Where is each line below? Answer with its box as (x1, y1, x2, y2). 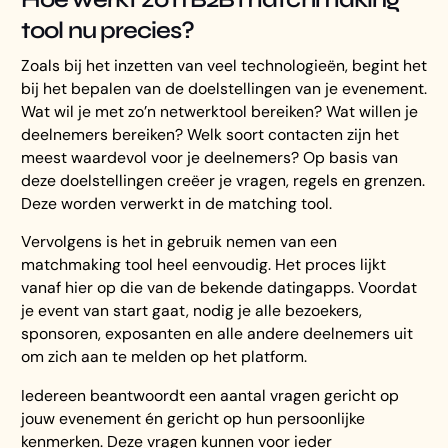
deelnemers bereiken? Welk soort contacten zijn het (21, 123, 400, 145)
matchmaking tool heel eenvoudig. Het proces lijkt (21, 254, 387, 276)
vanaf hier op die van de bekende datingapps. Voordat (21, 277, 418, 299)
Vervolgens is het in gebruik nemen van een (21, 231, 338, 253)
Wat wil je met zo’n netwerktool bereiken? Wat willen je (21, 100, 419, 122)
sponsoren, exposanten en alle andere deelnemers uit (21, 323, 414, 345)
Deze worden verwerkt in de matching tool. (21, 192, 341, 214)
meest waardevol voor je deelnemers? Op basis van (21, 146, 399, 168)
